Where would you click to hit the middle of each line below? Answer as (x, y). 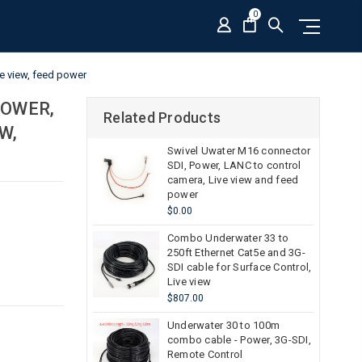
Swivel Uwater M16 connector (239, 151)
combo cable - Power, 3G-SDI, (239, 340)
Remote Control (205, 354)
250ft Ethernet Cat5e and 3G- (236, 253)
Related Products (162, 118)
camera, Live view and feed (233, 180)
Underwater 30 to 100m (223, 325)
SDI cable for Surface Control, (239, 267)
